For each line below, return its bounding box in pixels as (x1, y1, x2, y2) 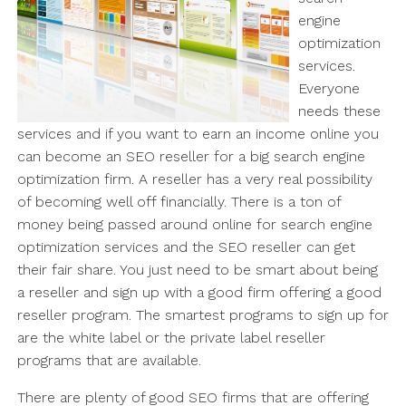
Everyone (297, 80, 360, 98)
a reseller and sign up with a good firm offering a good (16, 284, 382, 302)
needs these (297, 102, 381, 121)
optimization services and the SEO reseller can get (16, 238, 355, 256)
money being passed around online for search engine (16, 216, 372, 234)
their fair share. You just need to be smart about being (16, 261, 378, 279)
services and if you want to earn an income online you (16, 125, 379, 143)
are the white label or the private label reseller (16, 329, 325, 347)
